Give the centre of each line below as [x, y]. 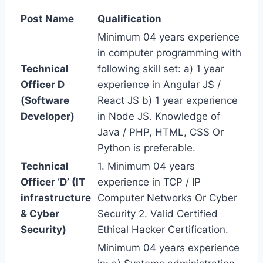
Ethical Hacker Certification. [163, 229]
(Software [45, 100]
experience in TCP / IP [149, 182]
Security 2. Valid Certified [158, 213]
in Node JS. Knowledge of [159, 116]
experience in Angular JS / [159, 84]
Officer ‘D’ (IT [53, 182]
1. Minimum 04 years [146, 166]
